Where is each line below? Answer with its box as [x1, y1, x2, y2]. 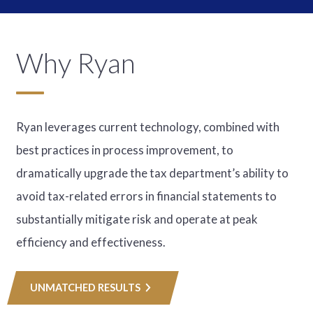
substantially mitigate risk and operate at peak [15, 212, 258, 227]
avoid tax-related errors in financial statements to [15, 189, 277, 204]
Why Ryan [15, 46, 136, 80]
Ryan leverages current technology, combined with [15, 119, 279, 135]
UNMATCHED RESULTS [29, 282, 140, 294]
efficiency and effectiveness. [15, 235, 168, 250]
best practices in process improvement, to [15, 143, 233, 158]
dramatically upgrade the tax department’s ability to [15, 166, 289, 181]
